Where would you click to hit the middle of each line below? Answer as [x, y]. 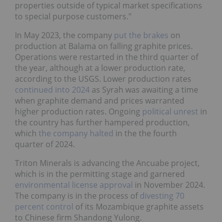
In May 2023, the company [64, 35]
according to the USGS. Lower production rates [103, 79]
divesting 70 [162, 195]
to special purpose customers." [73, 16]
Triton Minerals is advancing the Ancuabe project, [107, 163]
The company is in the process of [77, 195]
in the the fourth [145, 133]
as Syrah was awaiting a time [144, 89]
